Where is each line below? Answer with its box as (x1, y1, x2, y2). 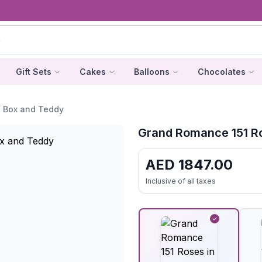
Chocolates (197, 67, 246, 77)
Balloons (133, 67, 170, 77)
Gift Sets (15, 67, 51, 77)
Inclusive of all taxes (146, 177, 216, 185)
